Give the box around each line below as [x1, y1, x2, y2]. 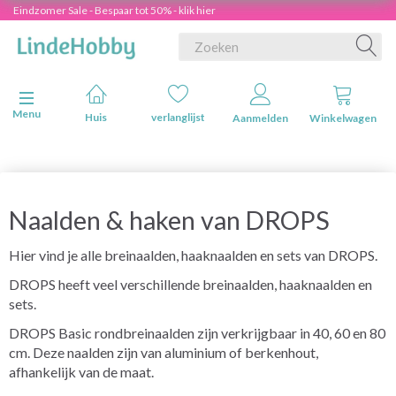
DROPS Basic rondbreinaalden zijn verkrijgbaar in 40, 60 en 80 [9, 324, 385, 341]
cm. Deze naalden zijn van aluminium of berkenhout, [9, 344, 318, 361]
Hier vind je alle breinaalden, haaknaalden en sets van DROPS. [9, 247, 377, 263]
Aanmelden [232, 111, 288, 125]
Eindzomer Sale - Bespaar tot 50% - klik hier [13, 4, 216, 17]
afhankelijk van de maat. [9, 363, 154, 380]
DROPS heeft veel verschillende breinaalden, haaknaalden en [9, 276, 372, 293]
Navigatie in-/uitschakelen [26, 92, 140, 105]
